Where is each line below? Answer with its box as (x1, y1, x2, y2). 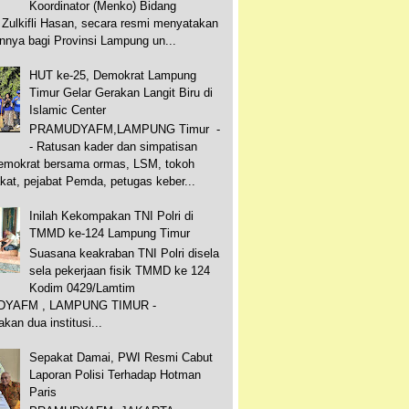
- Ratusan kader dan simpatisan (29, 140, 198, 154)
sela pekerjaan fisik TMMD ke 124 (29, 263, 211, 278)
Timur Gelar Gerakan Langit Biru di (29, 85, 214, 100)
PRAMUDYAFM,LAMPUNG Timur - (29, 122, 221, 137)
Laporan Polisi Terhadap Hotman (29, 367, 202, 382)
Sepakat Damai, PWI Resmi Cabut (29, 350, 214, 364)
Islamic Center (29, 102, 107, 117)
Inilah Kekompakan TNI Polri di (29, 209, 194, 224)
